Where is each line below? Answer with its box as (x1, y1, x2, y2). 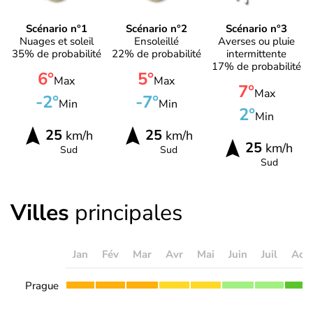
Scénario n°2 (125, 22, 187, 36)
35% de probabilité (11, 47, 101, 61)
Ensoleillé (133, 34, 179, 49)
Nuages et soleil (19, 34, 94, 49)
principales (69, 198, 182, 228)
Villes (10, 198, 69, 228)
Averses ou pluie (218, 34, 296, 49)
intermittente (226, 47, 287, 61)
